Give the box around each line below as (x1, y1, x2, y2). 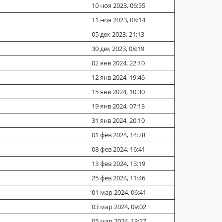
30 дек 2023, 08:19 (92, 44, 144, 53)
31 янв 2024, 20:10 (92, 116, 145, 125)
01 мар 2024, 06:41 (92, 188, 146, 197)
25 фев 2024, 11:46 (92, 173, 145, 182)
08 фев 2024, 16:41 (92, 145, 145, 154)
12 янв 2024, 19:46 (92, 73, 145, 82)
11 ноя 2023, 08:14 (92, 15, 145, 24)
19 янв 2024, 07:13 (92, 102, 145, 111)
